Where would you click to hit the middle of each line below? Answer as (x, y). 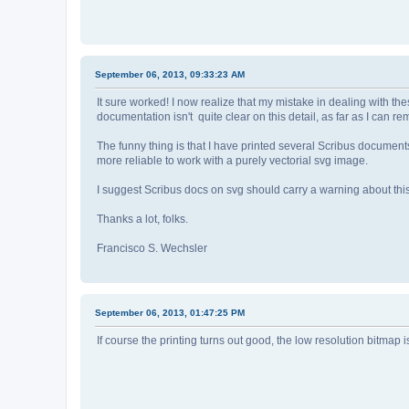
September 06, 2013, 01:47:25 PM (170, 313)
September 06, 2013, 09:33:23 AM (170, 75)
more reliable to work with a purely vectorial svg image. (232, 161)
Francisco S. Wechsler (152, 249)
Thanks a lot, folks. (142, 220)
